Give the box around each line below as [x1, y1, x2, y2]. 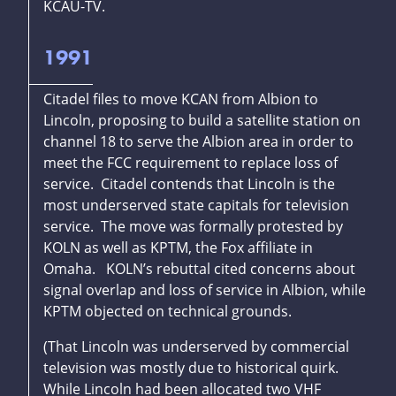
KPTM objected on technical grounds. [43, 301, 292, 322]
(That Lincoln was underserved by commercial [43, 337, 349, 357]
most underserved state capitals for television [43, 195, 349, 216]
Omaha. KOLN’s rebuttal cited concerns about [43, 259, 355, 279]
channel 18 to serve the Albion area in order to [43, 132, 354, 152]
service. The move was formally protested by [43, 217, 343, 237]
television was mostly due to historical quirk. [43, 358, 342, 378]
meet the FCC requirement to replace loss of [43, 153, 338, 173]
